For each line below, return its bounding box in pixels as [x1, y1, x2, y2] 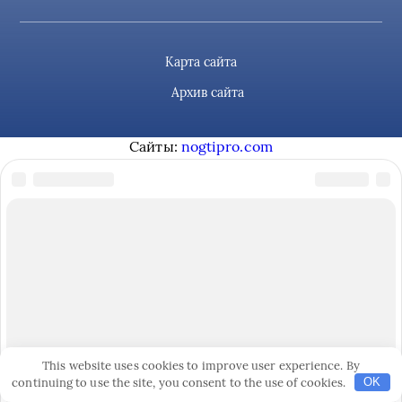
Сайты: [129, 137, 181, 156]
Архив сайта [170, 84, 245, 101]
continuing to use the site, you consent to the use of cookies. [12, 374, 349, 390]
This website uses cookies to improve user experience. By [42, 357, 360, 373]
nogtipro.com [180, 137, 273, 156]
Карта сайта [164, 54, 238, 71]
